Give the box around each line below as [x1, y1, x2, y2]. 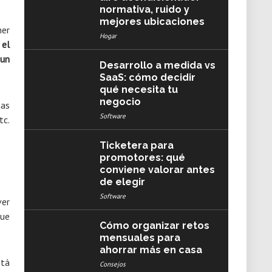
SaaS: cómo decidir [99, 72, 195, 83]
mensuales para [99, 232, 180, 243]
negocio [99, 96, 141, 107]
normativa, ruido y [99, 4, 189, 15]
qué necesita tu [99, 84, 178, 95]
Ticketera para [99, 140, 174, 151]
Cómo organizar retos [99, 220, 209, 231]
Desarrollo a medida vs [99, 59, 216, 71]
